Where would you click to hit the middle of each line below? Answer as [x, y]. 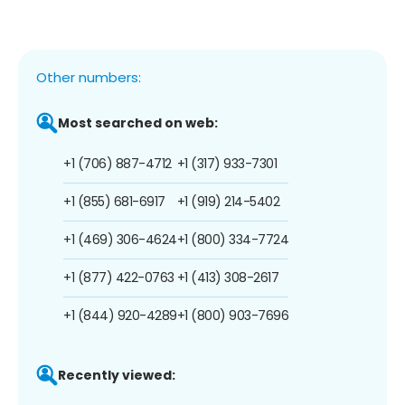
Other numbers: [89, 77]
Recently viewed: [117, 375]
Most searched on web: [138, 122]
